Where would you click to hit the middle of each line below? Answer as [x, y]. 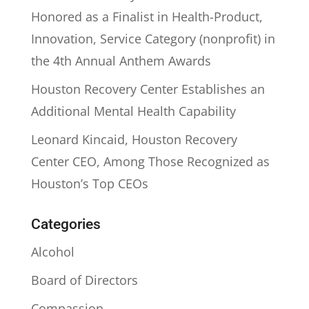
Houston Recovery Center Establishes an [148, 89]
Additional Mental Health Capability [133, 111]
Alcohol [52, 251]
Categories [66, 224]
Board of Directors [84, 280]
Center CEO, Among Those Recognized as [150, 161]
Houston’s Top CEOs [89, 183]
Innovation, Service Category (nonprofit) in [153, 38]
